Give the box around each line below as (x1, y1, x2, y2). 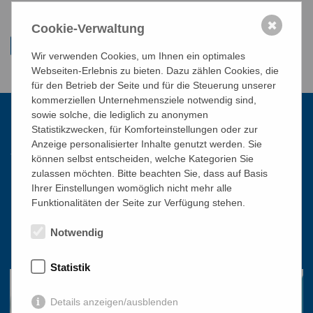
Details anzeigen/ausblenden (50, 296, 178, 307)
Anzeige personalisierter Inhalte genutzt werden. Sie (31, 138, 262, 150)
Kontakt (10, 127, 63, 145)
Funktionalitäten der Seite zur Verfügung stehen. (31, 196, 245, 208)
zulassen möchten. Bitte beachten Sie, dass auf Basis (31, 167, 268, 179)
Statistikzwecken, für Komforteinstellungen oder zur (31, 123, 258, 135)
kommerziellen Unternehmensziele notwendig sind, (31, 94, 256, 105)
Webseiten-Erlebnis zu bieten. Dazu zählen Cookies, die (31, 64, 279, 76)
